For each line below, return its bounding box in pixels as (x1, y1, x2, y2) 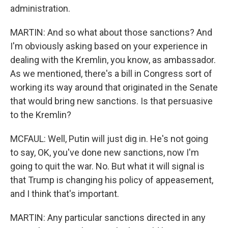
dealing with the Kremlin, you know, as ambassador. (10, 54, 216, 65)
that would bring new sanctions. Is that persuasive (10, 96, 213, 106)
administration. (10, 3, 70, 14)
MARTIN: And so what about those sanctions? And (10, 27, 212, 38)
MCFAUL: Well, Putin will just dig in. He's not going (10, 133, 208, 144)
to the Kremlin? (10, 109, 71, 120)
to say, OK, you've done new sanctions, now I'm (10, 147, 199, 158)
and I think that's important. (10, 188, 119, 199)
